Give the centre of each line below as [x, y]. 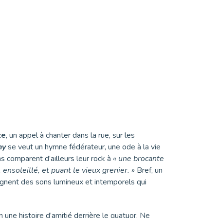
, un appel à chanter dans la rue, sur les [70, 135]
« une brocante [138, 158]
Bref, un [148, 170]
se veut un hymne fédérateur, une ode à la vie [83, 147]
